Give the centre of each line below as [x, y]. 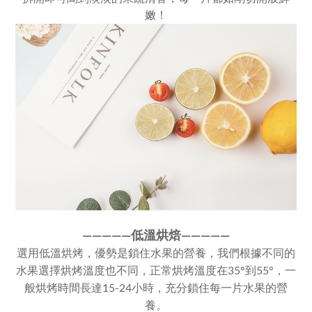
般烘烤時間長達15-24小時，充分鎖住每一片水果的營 [156, 289]
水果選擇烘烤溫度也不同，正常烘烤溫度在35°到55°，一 [156, 271]
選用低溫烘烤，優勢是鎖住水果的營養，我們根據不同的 [156, 254]
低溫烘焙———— [175, 236]
